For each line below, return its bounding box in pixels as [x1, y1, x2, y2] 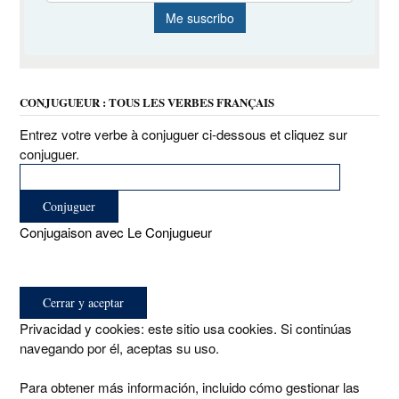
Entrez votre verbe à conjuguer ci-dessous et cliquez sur [20, 124, 347, 143]
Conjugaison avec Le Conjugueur [20, 222, 212, 241]
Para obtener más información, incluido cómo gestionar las [20, 377, 360, 396]
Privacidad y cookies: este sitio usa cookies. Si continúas [20, 318, 352, 338]
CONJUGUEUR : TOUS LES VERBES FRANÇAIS [20, 93, 274, 110]
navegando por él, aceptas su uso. [20, 338, 219, 357]
